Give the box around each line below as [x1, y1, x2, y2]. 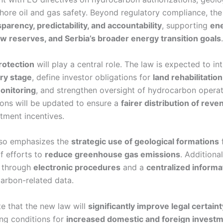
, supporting [162, 20, 210, 31]
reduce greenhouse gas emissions [45, 149, 180, 160]
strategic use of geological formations [71, 136, 219, 147]
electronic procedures [33, 162, 120, 173]
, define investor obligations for [32, 72, 153, 82]
